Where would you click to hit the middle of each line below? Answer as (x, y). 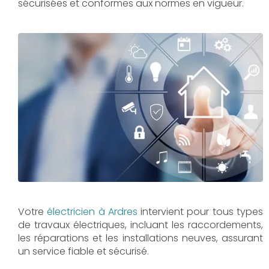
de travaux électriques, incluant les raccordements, (141, 225)
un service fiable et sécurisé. (83, 251)
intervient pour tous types (200, 211)
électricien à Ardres (92, 211)
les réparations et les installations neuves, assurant (141, 238)
